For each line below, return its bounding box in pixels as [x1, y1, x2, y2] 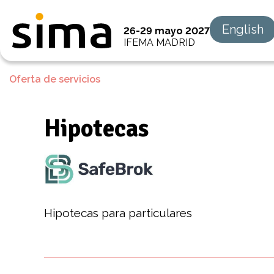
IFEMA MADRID [124, 37, 195, 48]
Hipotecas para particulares [44, 206, 192, 220]
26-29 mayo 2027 [124, 25, 210, 37]
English [222, 22, 264, 37]
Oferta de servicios [9, 73, 100, 85]
